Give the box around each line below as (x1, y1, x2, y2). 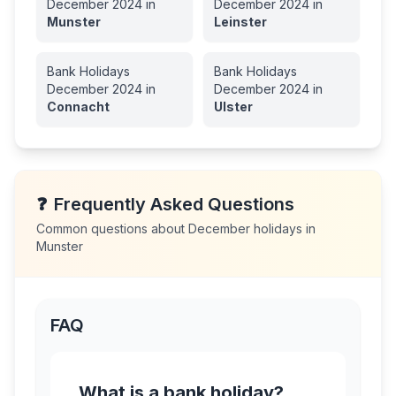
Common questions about (36, 221, 188, 236)
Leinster (214, 14, 267, 29)
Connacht (47, 99, 110, 114)
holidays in (250, 221, 316, 236)
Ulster (214, 99, 253, 114)
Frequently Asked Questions (54, 194, 294, 215)
